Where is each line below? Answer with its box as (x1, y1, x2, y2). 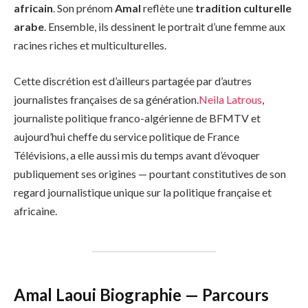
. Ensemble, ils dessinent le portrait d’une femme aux (44, 20, 285, 34)
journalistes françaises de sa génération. (14, 92, 199, 106)
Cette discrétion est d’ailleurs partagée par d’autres (14, 74, 252, 87)
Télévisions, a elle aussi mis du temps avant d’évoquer (14, 148, 260, 162)
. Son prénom (53, 1, 115, 15)
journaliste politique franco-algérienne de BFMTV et (14, 111, 261, 124)
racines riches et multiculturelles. (14, 38, 166, 52)
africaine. (14, 203, 57, 217)
